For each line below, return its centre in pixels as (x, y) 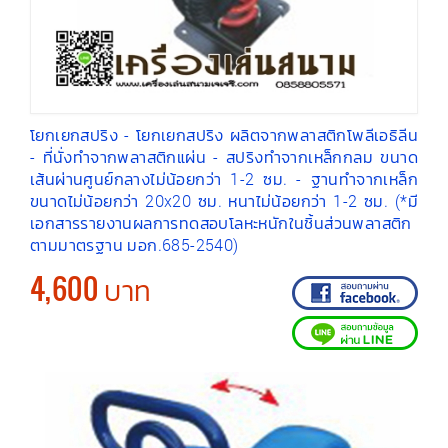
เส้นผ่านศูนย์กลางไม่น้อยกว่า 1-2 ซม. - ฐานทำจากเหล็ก (224, 179)
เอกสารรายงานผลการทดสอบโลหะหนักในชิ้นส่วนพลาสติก (221, 223)
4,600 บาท (91, 288)
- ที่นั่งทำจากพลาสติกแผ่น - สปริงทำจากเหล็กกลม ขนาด (224, 157)
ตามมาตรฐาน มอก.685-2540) (134, 245)
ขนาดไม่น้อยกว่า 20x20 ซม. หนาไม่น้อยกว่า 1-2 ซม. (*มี (224, 201)
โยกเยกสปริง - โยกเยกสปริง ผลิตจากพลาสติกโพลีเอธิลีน (224, 135)
